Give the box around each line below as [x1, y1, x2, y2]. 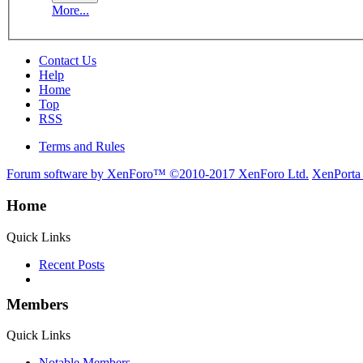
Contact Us [39, 53, 96, 68]
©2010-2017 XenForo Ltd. [169, 167, 309, 181]
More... [52, 3, 89, 18]
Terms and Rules [39, 139, 125, 154]
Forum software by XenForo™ [6, 167, 169, 181]
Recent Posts [39, 257, 105, 271]
